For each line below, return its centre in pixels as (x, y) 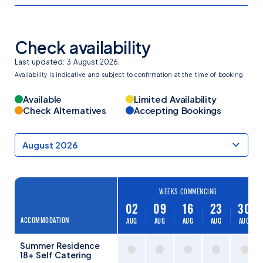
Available (43, 99)
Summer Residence (60, 246)
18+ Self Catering (56, 255)
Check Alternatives (65, 110)
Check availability (83, 48)
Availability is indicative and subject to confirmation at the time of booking (129, 75)
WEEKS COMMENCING (188, 192)
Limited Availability (175, 99)
